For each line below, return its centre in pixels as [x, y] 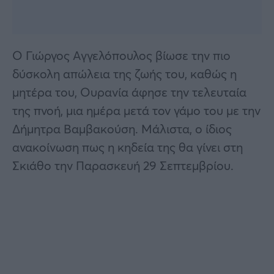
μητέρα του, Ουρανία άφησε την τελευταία [129, 92]
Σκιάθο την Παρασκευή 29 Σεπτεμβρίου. [123, 165]
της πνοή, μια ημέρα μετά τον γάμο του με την [136, 110]
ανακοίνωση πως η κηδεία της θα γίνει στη [128, 147]
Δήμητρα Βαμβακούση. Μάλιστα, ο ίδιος [122, 128]
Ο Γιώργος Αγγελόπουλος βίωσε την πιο [121, 55]
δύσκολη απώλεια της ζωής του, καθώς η [124, 73]
